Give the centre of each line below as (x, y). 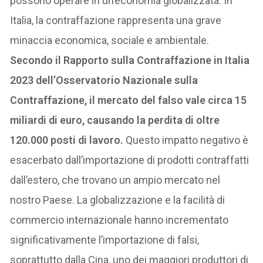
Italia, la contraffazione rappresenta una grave (116, 20)
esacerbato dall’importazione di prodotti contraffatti (130, 160)
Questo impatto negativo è (186, 140)
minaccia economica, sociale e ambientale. (110, 40)
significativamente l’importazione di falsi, (105, 240)
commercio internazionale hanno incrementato (119, 220)
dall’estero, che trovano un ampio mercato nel (115, 180)
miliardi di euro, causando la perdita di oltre (115, 120)
